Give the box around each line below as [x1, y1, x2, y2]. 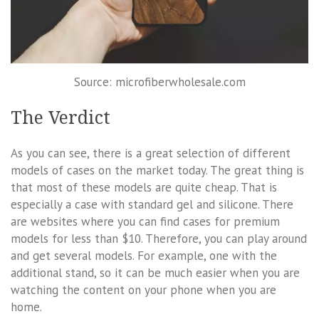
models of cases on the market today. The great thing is [11, 162, 304, 179]
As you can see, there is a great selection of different [11, 145, 291, 162]
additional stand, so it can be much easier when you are [11, 265, 300, 281]
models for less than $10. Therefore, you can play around [11, 231, 307, 247]
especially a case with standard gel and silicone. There [11, 197, 293, 213]
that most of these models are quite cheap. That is [11, 179, 277, 196]
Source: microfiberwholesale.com [73, 73, 246, 90]
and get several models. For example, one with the [11, 248, 277, 264]
